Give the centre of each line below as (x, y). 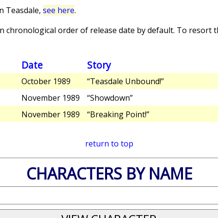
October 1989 (46, 82)
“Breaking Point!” (118, 114)
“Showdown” (110, 98)
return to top (109, 143)
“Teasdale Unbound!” (126, 82)
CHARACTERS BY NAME (109, 173)
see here (59, 10)
